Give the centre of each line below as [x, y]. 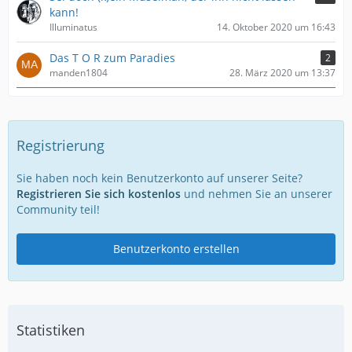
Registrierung [60, 145]
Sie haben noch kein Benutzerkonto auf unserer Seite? [159, 178]
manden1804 [79, 73]
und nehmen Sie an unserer [257, 194]
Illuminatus [73, 27]
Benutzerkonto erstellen [176, 249]
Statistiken [51, 330]
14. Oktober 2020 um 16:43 [276, 27]
